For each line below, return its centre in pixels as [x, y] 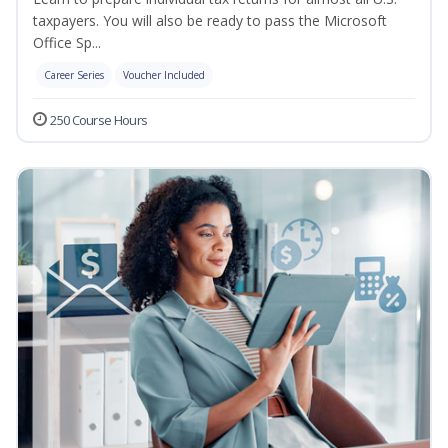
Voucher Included [164, 75]
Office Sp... [67, 43]
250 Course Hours [99, 120]
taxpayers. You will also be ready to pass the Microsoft [210, 21]
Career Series [74, 75]
